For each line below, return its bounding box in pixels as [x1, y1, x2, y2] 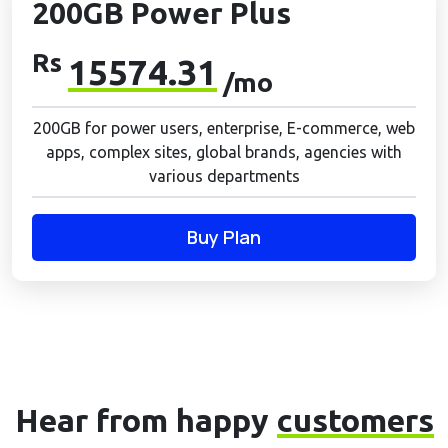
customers [276, 402, 434, 438]
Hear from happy [14, 402, 277, 438]
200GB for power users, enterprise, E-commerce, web [33, 119, 415, 137]
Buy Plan [187, 225, 261, 249]
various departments [148, 167, 300, 185]
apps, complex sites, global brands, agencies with [46, 143, 402, 161]
